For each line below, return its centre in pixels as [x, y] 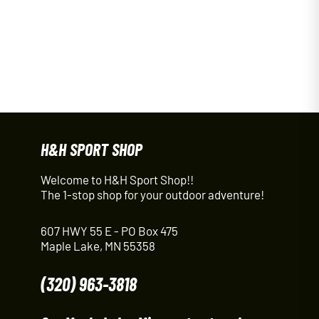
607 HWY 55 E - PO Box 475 [109, 231]
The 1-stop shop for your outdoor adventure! [152, 195]
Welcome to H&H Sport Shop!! [117, 180]
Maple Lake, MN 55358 [98, 246]
